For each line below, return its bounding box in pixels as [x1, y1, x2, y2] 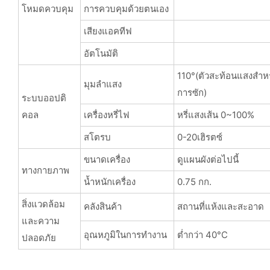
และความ [21, 215, 60, 227]
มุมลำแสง [83, 78, 122, 90]
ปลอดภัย [21, 231, 56, 243]
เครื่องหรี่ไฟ [83, 108, 130, 121]
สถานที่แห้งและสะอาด [177, 200, 264, 212]
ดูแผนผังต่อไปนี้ [177, 153, 239, 165]
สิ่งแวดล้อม [21, 198, 65, 210]
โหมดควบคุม [21, 2, 74, 14]
